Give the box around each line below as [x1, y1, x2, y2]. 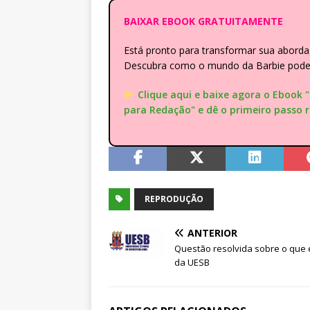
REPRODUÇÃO [145, 193, 203, 206]
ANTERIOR [188, 226, 237, 240]
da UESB [174, 256, 210, 269]
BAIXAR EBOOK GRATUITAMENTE [124, 15, 283, 28]
